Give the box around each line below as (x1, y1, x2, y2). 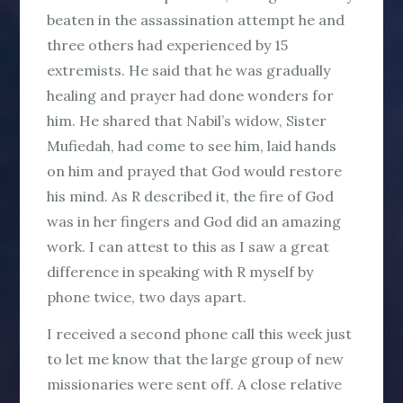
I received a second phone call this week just (47, 324, 353, 343)
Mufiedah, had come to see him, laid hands (47, 136, 337, 155)
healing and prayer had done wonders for (47, 85, 335, 104)
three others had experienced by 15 (47, 35, 289, 54)
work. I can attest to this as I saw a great (47, 237, 330, 255)
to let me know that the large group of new (47, 349, 345, 368)
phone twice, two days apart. (47, 287, 247, 306)
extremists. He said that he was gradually (47, 60, 331, 79)
